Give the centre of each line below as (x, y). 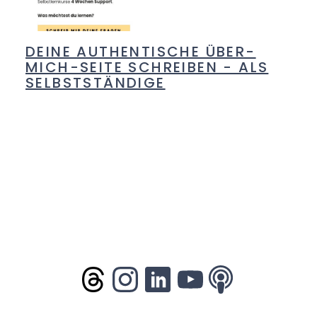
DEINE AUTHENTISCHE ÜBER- (141, 52)
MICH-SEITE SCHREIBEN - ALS (147, 68)
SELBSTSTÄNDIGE (96, 83)
